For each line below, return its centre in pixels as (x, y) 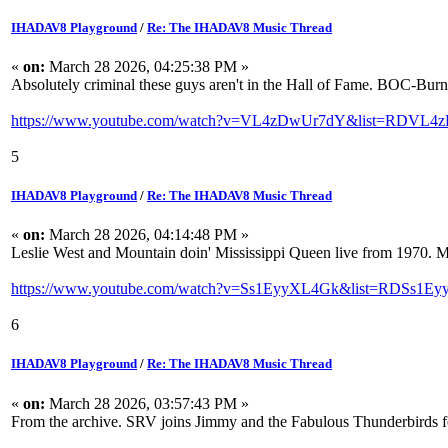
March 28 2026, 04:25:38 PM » (147, 66)
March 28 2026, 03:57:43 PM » (147, 403)
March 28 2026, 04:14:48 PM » (147, 235)
